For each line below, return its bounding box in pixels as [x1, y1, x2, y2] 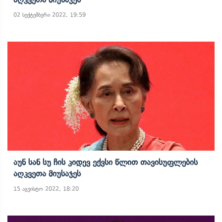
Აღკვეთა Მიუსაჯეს [13, 168, 81, 178]
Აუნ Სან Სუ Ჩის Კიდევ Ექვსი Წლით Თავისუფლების [13, 157, 198, 167]
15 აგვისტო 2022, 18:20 [13, 185, 79, 192]
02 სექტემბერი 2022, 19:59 [13, 11, 86, 18]
